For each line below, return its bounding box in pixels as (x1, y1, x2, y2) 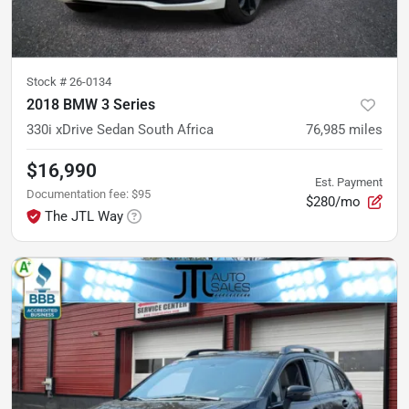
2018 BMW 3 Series (26, 95, 155, 113)
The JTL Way (45, 207, 123, 225)
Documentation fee (26, 186, 126, 201)
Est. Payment (315, 174, 383, 189)
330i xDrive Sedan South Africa (26, 121, 214, 138)
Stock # (26, 74, 69, 89)
